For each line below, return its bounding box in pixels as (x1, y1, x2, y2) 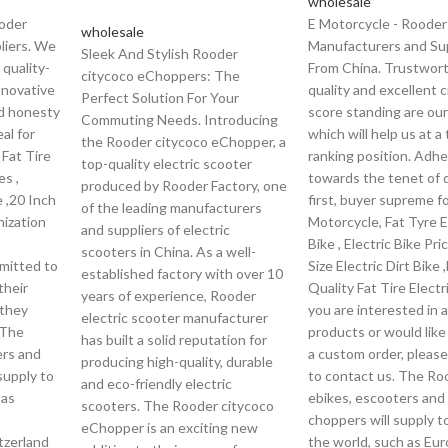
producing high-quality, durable (81, 353, 274, 370)
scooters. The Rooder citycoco (81, 397, 275, 414)
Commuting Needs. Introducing (81, 111, 279, 128)
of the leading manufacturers (81, 199, 263, 216)
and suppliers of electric (81, 221, 231, 238)
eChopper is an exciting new (81, 419, 259, 436)
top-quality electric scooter (81, 155, 253, 172)
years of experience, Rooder (81, 287, 257, 304)
